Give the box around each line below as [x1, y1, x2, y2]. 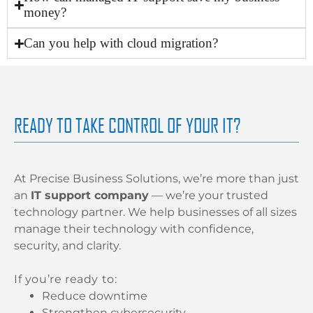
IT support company [31, 189, 149, 203]
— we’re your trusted [149, 189, 268, 203]
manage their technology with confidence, [14, 222, 254, 236]
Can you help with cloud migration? [24, 36, 219, 51]
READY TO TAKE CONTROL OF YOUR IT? [14, 113, 241, 138]
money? [24, 5, 67, 20]
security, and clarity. [14, 239, 121, 253]
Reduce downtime [42, 289, 147, 303]
